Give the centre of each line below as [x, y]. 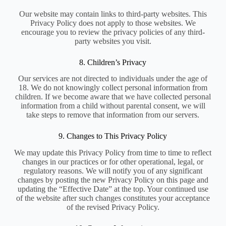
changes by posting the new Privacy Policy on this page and [113, 180]
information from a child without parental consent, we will [113, 106]
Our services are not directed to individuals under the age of [113, 79]
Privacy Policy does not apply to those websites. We [113, 23]
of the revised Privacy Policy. [113, 207]
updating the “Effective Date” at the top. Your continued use [113, 189]
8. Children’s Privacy [113, 62]
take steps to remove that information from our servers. [113, 115]
